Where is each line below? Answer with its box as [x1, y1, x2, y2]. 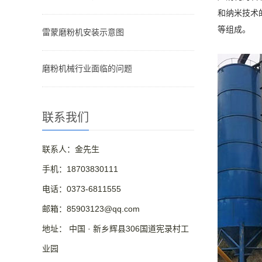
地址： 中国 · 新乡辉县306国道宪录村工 [42, 224, 189, 233]
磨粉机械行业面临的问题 [42, 64, 132, 73]
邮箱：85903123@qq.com [42, 204, 140, 213]
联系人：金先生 [42, 144, 99, 154]
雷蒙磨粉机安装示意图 [42, 27, 124, 37]
